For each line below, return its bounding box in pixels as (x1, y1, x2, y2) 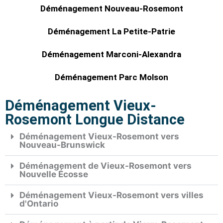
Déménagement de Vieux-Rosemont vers (19, 161, 192, 171)
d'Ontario (19, 199, 58, 209)
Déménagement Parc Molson (55, 72, 168, 83)
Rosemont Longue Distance (5, 111, 185, 128)
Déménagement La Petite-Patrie (48, 26, 175, 37)
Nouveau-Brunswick (19, 140, 105, 150)
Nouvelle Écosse (19, 169, 88, 180)
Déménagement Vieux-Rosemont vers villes (19, 190, 204, 201)
